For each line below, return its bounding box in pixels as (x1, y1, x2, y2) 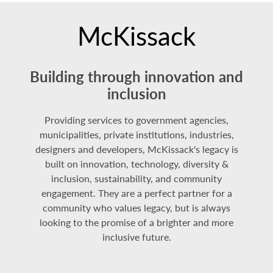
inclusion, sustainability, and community (51, 171, 222, 186)
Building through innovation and (30, 66, 243, 87)
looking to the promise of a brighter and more (40, 215, 233, 230)
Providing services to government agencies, (44, 113, 229, 127)
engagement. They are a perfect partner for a (41, 186, 232, 200)
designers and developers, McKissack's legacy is (35, 142, 238, 157)
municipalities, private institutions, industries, (39, 127, 234, 142)
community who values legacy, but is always (43, 200, 230, 215)
